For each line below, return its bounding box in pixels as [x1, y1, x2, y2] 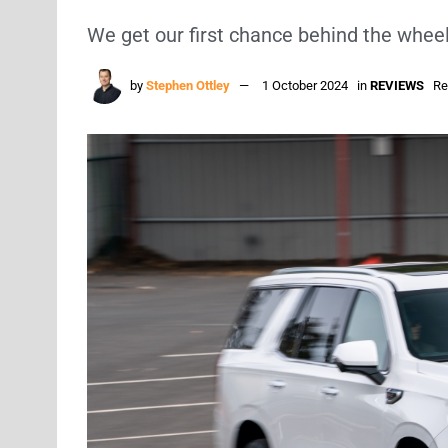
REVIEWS [370, 77, 424, 93]
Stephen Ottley [146, 77, 230, 93]
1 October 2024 [262, 77, 348, 93]
